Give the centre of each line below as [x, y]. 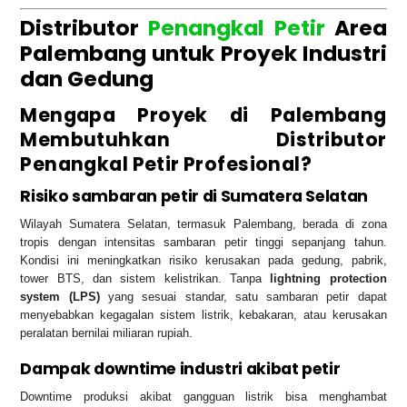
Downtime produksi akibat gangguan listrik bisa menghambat [203, 396]
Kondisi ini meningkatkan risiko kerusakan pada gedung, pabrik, [203, 261]
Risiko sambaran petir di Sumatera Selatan [194, 197]
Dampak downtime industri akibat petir [180, 368]
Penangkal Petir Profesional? [166, 164]
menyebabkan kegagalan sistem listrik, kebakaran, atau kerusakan [203, 315]
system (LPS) [60, 297]
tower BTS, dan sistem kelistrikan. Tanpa [145, 279]
